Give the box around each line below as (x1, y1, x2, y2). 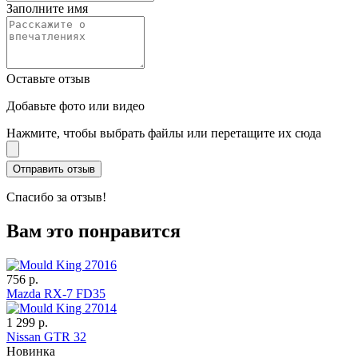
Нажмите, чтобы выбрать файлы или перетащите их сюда (6, 125, 321, 140)
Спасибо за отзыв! (6, 189, 106, 204)
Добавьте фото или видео (6, 98, 145, 113)
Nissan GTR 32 (6, 329, 86, 344)
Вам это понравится (6, 220, 181, 241)
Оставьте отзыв (6, 71, 90, 86)
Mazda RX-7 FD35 (6, 286, 105, 300)
